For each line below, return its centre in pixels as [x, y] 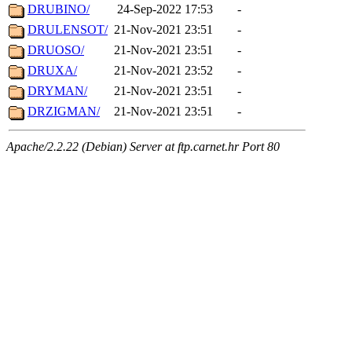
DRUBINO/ [59, 9]
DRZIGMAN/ [64, 112]
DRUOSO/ [56, 50]
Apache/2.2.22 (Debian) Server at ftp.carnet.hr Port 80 [143, 147]
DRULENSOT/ [68, 30]
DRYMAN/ [57, 91]
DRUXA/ [52, 71]
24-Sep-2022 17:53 [165, 9]
